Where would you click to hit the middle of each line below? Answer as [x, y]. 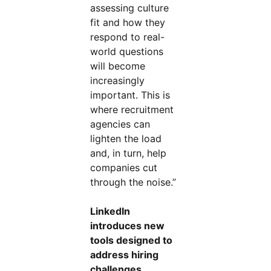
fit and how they [128, 22]
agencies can [120, 124]
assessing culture [130, 8]
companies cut [124, 168]
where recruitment [132, 109]
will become [118, 66]
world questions [127, 51]
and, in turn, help [129, 153]
